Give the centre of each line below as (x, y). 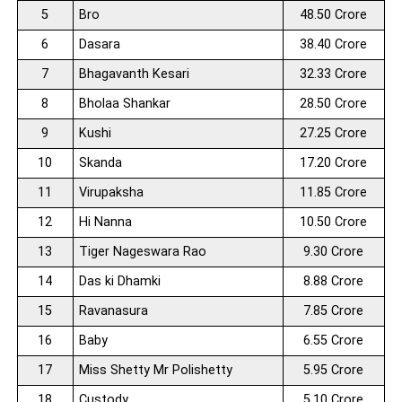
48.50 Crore (334, 14)
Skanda (100, 162)
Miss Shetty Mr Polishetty (155, 370)
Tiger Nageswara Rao (142, 251)
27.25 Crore (334, 133)
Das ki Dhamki (119, 281)
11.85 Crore (334, 192)
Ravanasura (113, 310)
